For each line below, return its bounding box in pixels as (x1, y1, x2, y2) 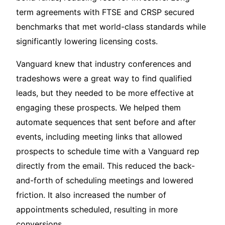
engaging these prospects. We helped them (16, 102, 181, 113)
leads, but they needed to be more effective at (16, 88, 194, 98)
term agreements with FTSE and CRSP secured (16, 7, 194, 18)
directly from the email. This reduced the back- (16, 161, 195, 171)
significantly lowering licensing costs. (16, 36, 158, 47)
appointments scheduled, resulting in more (16, 204, 178, 215)
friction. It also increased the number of (16, 190, 166, 200)
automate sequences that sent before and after (16, 117, 196, 128)
